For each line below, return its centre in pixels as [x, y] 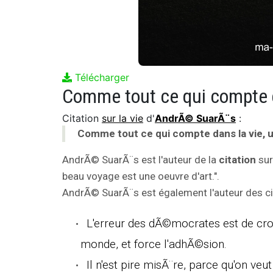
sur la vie [122, 118]
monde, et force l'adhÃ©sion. [154, 244]
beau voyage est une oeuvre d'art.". [141, 176]
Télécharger [101, 77]
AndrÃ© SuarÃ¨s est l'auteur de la [140, 159]
